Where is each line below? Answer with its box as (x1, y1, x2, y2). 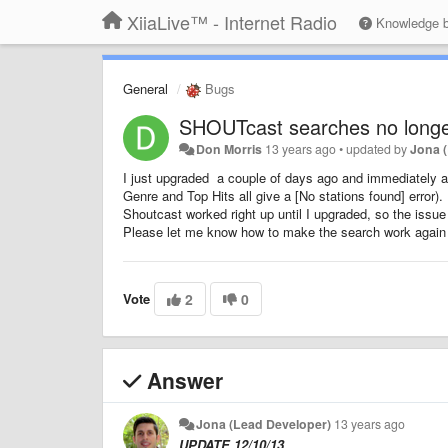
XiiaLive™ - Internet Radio (127, 9, 337, 35)
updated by (346, 139, 411, 158)
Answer (141, 364, 223, 395)
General (123, 79, 168, 98)
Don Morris (196, 139, 263, 158)
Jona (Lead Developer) (196, 414, 332, 433)
